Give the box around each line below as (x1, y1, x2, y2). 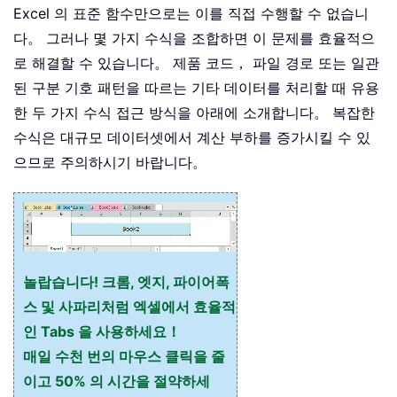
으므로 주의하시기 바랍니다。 (13, 152, 206, 171)
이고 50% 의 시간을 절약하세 (23, 371, 210, 390)
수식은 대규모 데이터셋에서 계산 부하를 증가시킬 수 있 (13, 128, 370, 146)
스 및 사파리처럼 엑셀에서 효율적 (23, 297, 236, 315)
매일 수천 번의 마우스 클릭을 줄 (23, 346, 225, 365)
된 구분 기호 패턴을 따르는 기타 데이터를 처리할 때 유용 (13, 78, 379, 97)
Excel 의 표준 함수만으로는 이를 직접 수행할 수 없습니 (13, 4, 369, 22)
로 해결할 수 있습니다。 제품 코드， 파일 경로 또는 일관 (13, 53, 379, 72)
